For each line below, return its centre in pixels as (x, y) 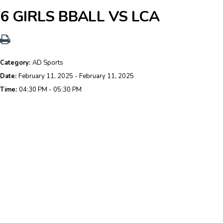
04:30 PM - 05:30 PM (50, 90)
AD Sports (48, 63)
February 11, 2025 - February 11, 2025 (76, 76)
